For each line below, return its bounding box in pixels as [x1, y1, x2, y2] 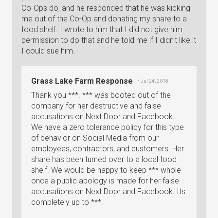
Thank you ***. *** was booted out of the [31, 91, 171, 100]
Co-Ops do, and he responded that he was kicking [21, 3, 190, 13]
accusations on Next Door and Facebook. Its [31, 187, 185, 196]
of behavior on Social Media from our [31, 133, 159, 143]
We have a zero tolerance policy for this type [31, 123, 184, 132]
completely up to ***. [31, 198, 103, 207]
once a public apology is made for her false [31, 176, 179, 185]
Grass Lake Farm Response [31, 76, 133, 86]
